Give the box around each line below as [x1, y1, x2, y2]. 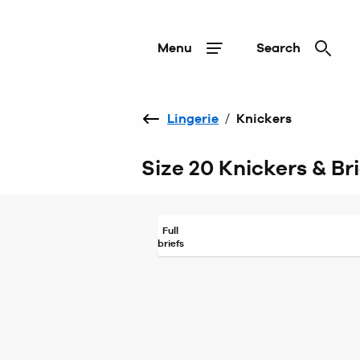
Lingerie [167, 111, 219, 126]
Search [256, 40, 301, 55]
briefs [157, 237, 184, 249]
